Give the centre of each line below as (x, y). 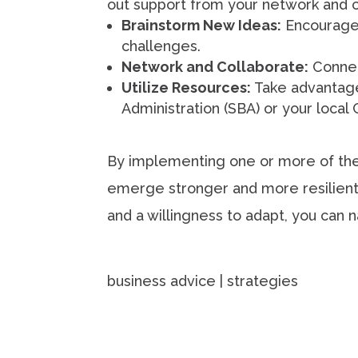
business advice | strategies (203, 280)
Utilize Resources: (187, 88)
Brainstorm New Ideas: (202, 26)
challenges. (161, 46)
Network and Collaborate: (215, 67)
